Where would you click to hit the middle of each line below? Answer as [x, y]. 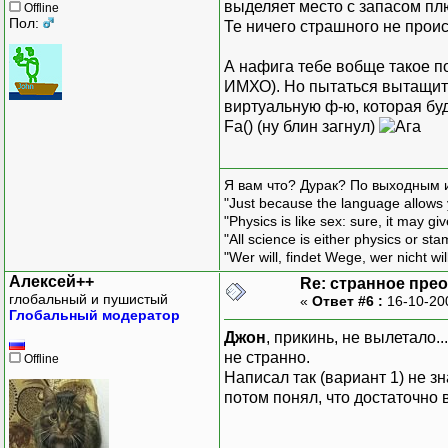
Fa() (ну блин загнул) [301, 126]
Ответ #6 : [347, 300]
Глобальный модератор [94, 314]
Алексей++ [51, 281]
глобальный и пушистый [88, 298]
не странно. [267, 357]
